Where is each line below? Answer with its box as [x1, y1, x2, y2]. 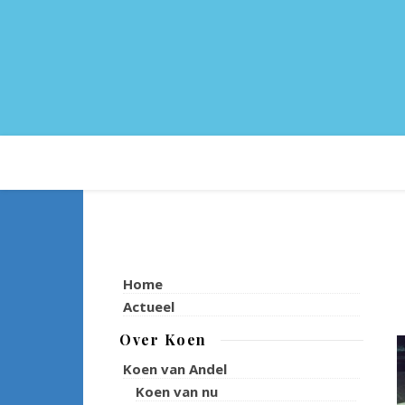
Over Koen [119, 330, 207, 349]
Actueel [123, 297, 174, 316]
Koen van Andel [123, 360, 227, 378]
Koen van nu [136, 382, 218, 400]
